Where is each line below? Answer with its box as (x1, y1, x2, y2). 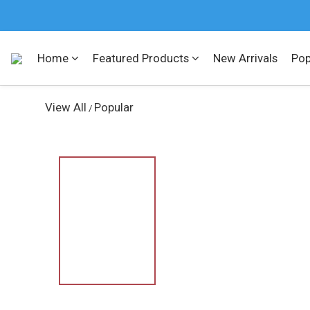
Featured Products (93, 51, 189, 65)
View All (45, 100, 86, 114)
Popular (94, 100, 134, 114)
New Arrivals (213, 51, 277, 65)
